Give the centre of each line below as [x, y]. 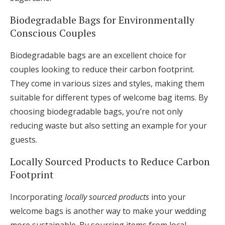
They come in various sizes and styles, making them [107, 84]
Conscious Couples [53, 33]
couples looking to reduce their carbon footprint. [102, 70]
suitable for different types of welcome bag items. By [109, 98]
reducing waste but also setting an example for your [108, 126]
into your [167, 197]
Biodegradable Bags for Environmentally [102, 20]
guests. [24, 140]
